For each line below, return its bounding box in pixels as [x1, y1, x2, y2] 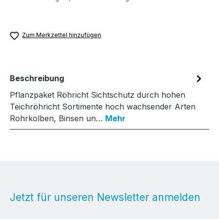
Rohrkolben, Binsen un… [10, 113, 105, 123]
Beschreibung [10, 73, 64, 83]
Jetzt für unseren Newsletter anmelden [10, 191, 200, 203]
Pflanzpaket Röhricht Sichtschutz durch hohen [10, 89, 185, 100]
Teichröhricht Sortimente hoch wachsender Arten [10, 101, 196, 111]
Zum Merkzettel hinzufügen [22, 31, 102, 39]
